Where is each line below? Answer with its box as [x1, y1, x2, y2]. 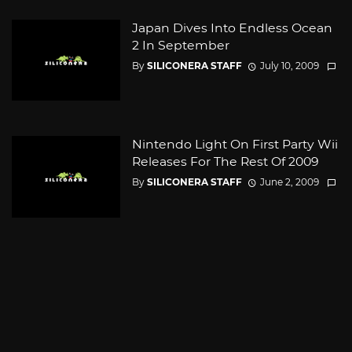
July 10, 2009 [259, 59, 319, 71]
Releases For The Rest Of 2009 [131, 154, 319, 170]
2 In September [131, 37, 229, 53]
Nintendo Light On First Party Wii [131, 137, 338, 152]
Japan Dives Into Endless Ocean [131, 20, 332, 35]
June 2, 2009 [259, 176, 319, 189]
